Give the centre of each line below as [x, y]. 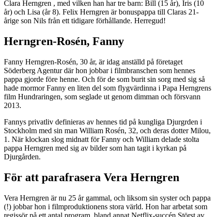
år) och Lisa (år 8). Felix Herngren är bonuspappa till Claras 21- [101, 12]
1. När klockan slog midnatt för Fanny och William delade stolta [101, 139]
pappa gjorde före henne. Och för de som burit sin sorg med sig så [104, 79]
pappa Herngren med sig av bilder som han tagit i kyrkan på [95, 148]
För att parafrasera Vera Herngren [92, 178]
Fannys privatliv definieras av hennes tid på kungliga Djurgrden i [103, 122]
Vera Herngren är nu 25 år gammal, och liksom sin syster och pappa [107, 198]
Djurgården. [22, 157]
